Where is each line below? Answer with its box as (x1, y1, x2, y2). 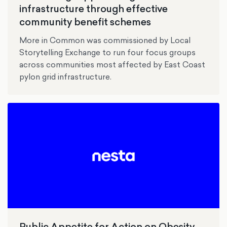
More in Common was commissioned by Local (19, 35, 191, 46)
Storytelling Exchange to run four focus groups (19, 47, 196, 58)
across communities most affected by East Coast (19, 59, 206, 70)
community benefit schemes (19, 15, 152, 29)
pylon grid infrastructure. (19, 71, 112, 83)
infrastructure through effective (19, 2, 168, 16)
